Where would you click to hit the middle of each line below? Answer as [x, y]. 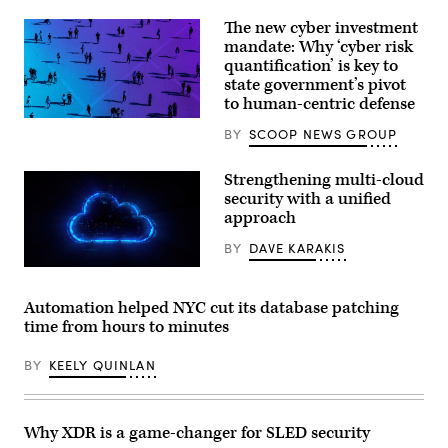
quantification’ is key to [311, 66]
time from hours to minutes [126, 327]
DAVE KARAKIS [297, 248]
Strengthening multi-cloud [324, 180]
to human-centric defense [319, 104]
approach [260, 218]
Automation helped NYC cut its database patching [211, 308]
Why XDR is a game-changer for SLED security [197, 433]
